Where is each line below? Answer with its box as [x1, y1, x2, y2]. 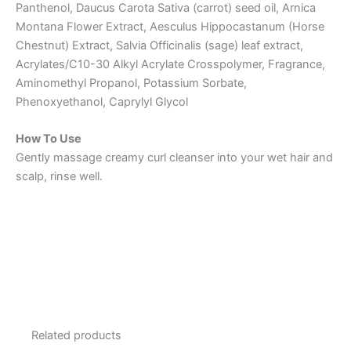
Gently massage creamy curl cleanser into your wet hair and [16, 150, 333, 165]
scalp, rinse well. [16, 169, 103, 184]
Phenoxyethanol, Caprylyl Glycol [16, 95, 188, 110]
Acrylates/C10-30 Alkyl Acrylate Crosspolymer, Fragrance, [16, 57, 325, 72]
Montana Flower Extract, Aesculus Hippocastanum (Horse [16, 20, 324, 34]
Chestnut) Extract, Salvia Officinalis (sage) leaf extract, [16, 38, 303, 53]
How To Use [16, 132, 81, 147]
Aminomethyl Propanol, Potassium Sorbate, [16, 76, 247, 91]
